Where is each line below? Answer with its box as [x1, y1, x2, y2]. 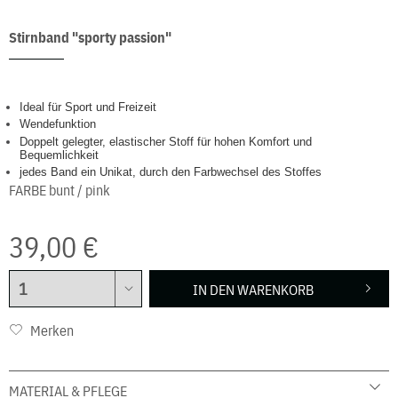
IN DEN [193, 279, 235, 299]
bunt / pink [49, 179, 110, 200]
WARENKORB [237, 279, 314, 299]
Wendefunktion [20, 117, 100, 131]
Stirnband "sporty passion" [9, 27, 171, 48]
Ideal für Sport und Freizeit [20, 99, 157, 114]
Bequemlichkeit [20, 147, 99, 162]
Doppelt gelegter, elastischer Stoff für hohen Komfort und [20, 134, 313, 148]
